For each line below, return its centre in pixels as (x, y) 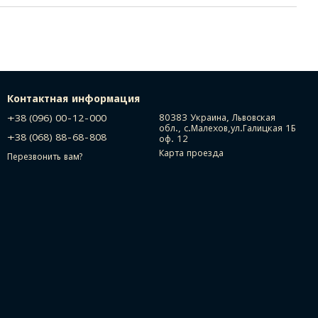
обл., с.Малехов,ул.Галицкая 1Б (227, 128)
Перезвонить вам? (45, 157)
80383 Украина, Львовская (217, 117)
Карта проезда (191, 153)
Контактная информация (73, 98)
